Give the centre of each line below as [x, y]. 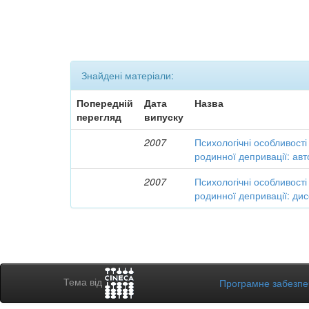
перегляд [99, 117]
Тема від [84, 282]
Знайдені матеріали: [128, 75]
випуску [164, 117]
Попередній [105, 103]
